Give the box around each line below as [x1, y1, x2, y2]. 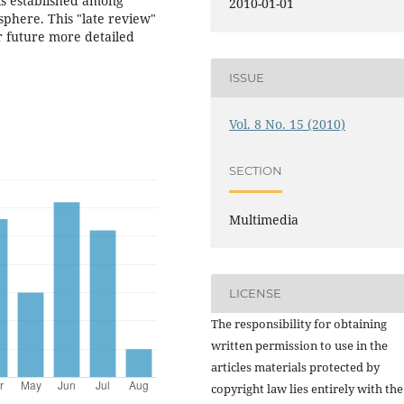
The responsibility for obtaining [211, 315, 387, 332]
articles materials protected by [211, 358, 380, 375]
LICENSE [229, 286, 282, 301]
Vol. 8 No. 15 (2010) [229, 115, 346, 133]
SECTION [229, 163, 283, 179]
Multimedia [229, 210, 299, 228]
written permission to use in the [211, 336, 388, 353]
